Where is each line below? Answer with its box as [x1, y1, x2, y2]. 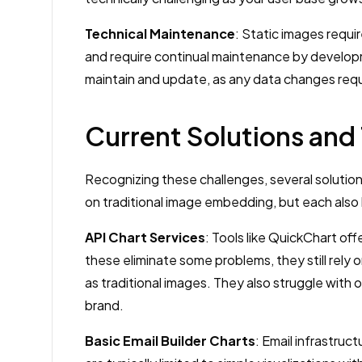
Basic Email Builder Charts [85, 332, 255, 349]
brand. [85, 297, 124, 314]
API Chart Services [85, 229, 205, 246]
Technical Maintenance [85, 25, 235, 42]
